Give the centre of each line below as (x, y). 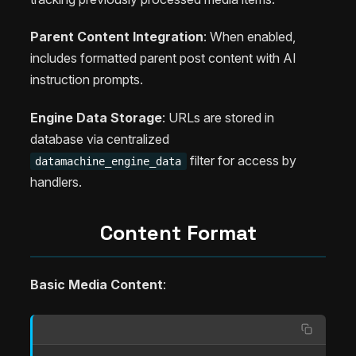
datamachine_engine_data (108, 162)
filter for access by (241, 161)
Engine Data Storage (96, 118)
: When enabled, (250, 37)
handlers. (56, 182)
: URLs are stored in (218, 118)
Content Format (178, 233)
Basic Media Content (97, 284)
